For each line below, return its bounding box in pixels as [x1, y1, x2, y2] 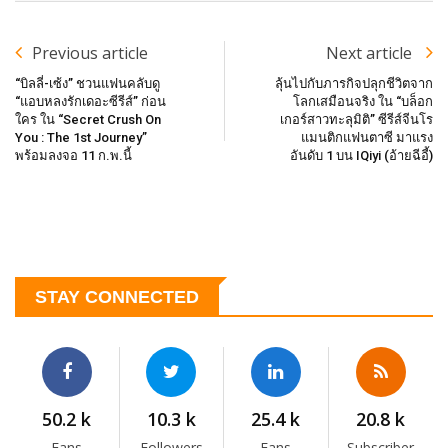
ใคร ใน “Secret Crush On [15, 111, 161, 127]
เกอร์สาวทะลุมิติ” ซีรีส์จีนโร [280, 111, 433, 127]
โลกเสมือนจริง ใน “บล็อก [293, 93, 433, 109]
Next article [326, 41, 416, 64]
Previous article [32, 41, 148, 64]
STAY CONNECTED [35, 286, 199, 307]
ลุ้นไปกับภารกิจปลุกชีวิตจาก [275, 75, 433, 91]
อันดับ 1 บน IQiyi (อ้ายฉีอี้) [290, 147, 433, 163]
